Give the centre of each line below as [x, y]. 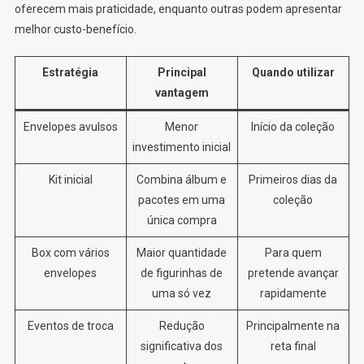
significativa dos [182, 346]
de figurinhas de [182, 273]
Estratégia [71, 72]
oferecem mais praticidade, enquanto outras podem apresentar [178, 9]
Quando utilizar [293, 72]
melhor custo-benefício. [75, 29]
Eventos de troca [70, 325]
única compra [182, 220]
